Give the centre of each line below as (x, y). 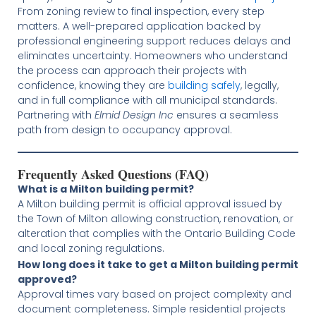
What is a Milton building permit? (105, 189)
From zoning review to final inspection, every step (141, 11)
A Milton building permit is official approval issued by (150, 204)
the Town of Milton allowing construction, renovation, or (155, 219)
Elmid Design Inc (134, 115)
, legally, (259, 85)
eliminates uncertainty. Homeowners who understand (152, 56)
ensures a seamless (226, 115)
